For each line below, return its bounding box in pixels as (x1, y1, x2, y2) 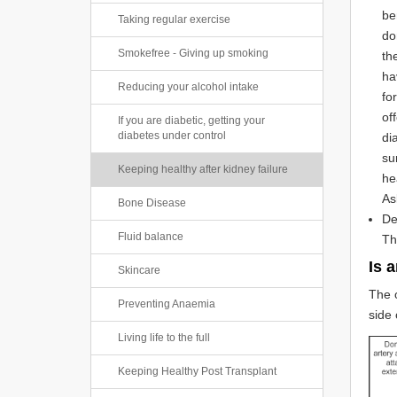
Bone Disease (118, 197, 186, 209)
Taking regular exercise (118, 13, 230, 26)
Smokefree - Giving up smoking (118, 47, 269, 59)
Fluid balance (118, 230, 183, 243)
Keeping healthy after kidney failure (118, 163, 288, 175)
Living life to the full (118, 331, 210, 344)
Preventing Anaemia (118, 298, 215, 310)
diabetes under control (118, 129, 226, 142)
